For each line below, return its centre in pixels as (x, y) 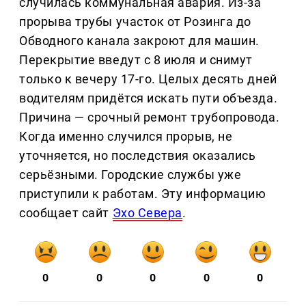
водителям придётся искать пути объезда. (149, 98)
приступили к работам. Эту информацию (143, 194)
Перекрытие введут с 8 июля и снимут (136, 60)
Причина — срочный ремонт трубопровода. (150, 117)
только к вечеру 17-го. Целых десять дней (148, 79)
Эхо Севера (147, 213)
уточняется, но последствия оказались (138, 156)
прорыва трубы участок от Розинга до (135, 22)
